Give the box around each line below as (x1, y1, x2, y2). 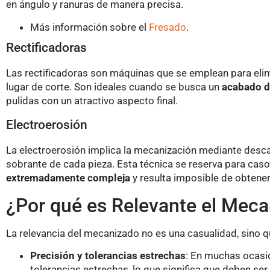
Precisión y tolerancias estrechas (30, 249, 186, 262)
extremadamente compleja (6, 172, 130, 184)
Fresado (149, 20, 186, 33)
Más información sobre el (30, 20, 149, 33)
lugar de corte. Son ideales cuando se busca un (6, 80, 222, 93)
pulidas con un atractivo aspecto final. (6, 94, 178, 107)
